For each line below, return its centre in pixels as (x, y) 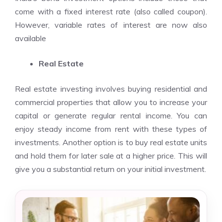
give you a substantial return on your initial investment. (111, 169)
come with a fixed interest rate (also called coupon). (111, 11)
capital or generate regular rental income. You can (111, 115)
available (30, 38)
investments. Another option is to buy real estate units (111, 142)
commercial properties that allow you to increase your (111, 102)
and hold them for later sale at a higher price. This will (111, 156)
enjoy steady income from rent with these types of (111, 129)
